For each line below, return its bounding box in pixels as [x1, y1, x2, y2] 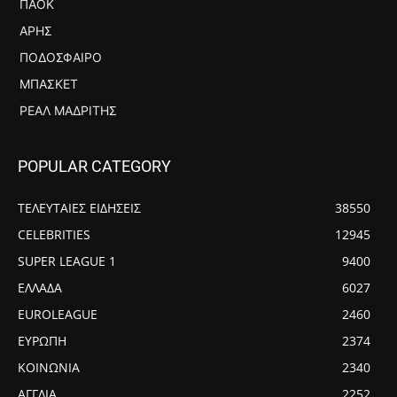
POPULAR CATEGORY [18, 156, 171, 175]
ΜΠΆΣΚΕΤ [19, 75, 78, 91]
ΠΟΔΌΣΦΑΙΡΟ [19, 49, 102, 65]
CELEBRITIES [18, 225, 90, 243]
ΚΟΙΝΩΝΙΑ [18, 358, 80, 376]
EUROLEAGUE [18, 305, 97, 323]
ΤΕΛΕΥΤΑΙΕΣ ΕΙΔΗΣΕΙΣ [18, 198, 141, 216]
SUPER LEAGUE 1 [18, 252, 116, 269]
